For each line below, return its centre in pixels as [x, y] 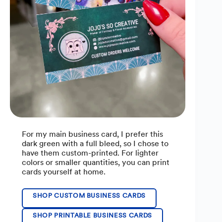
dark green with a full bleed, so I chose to [95, 143]
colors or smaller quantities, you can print [96, 162]
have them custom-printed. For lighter [90, 153]
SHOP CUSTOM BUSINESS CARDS [89, 195]
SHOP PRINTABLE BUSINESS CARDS [92, 215]
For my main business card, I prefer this [92, 134]
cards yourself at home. [64, 171]
